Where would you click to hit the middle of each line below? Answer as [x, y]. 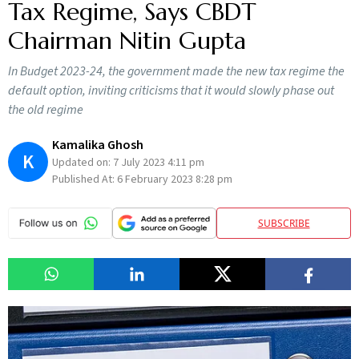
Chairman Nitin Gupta [131, 40]
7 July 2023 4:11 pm [159, 163]
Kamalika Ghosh [98, 145]
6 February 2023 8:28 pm [175, 179]
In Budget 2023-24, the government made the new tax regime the [176, 71]
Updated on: [83, 163]
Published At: [85, 179]
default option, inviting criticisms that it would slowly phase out [171, 91]
